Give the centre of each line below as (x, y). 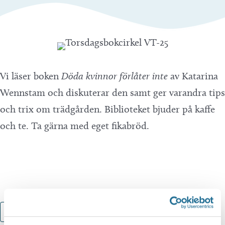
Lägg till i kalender (52, 212)
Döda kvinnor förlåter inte (116, 76)
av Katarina (194, 76)
